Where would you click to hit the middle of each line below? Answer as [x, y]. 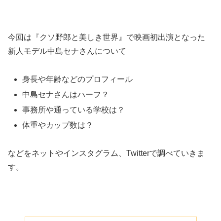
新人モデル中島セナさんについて [67, 51]
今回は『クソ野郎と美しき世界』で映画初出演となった [107, 37]
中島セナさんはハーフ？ [66, 94]
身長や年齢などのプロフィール [78, 79]
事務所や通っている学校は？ [74, 110]
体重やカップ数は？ [58, 125]
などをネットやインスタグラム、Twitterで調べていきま [106, 153]
